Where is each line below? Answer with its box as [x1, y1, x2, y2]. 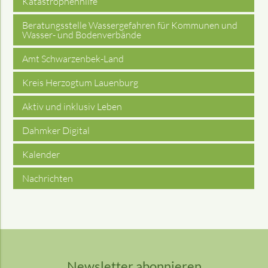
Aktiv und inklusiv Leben [22, 100, 123, 112]
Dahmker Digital [22, 124, 90, 136]
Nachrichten [22, 172, 74, 184]
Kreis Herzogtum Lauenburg [22, 76, 139, 89]
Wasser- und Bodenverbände [22, 28, 142, 41]
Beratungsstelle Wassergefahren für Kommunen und [22, 19, 238, 31]
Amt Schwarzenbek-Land [22, 52, 124, 65]
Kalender [22, 148, 60, 160]
